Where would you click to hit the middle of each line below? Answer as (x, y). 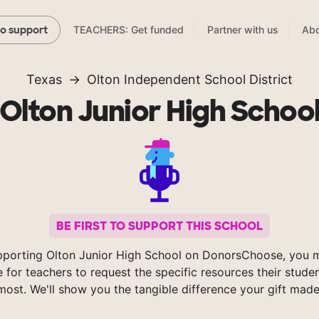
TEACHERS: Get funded (129, 30)
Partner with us (243, 30)
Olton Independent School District (190, 80)
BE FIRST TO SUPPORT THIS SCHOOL (159, 226)
